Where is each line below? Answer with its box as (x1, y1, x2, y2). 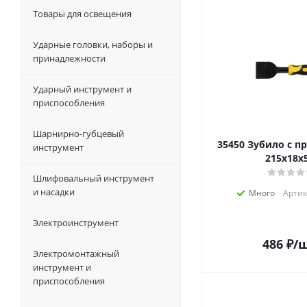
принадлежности (33, 52, 106, 64)
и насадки (33, 186, 75, 198)
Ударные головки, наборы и (33, 38, 153, 51)
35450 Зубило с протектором (217, 138, 247, 151)
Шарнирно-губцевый (33, 127, 124, 140)
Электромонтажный (33, 247, 119, 260)
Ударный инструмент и (33, 83, 132, 95)
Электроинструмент (33, 217, 119, 229)
